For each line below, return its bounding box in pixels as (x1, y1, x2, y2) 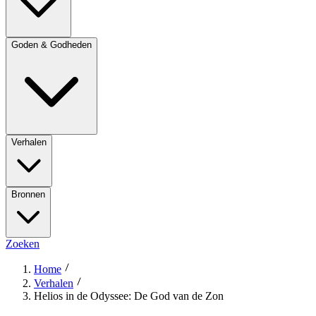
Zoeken (6, 238, 39, 250)
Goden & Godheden (11, 39, 92, 50)
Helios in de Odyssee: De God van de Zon (34, 290, 224, 302)
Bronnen (11, 189, 45, 200)
